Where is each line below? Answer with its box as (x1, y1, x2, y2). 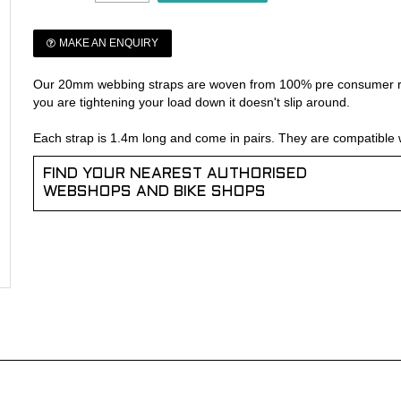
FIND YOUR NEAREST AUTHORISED (43, 167, 308, 182)
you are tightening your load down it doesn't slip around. (33, 95, 351, 109)
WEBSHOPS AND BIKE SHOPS (43, 185, 267, 200)
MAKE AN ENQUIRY (59, 37, 159, 49)
